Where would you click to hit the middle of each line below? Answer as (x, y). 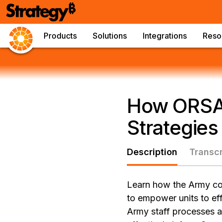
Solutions (110, 36)
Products (60, 36)
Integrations (165, 36)
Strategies (173, 128)
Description (152, 152)
